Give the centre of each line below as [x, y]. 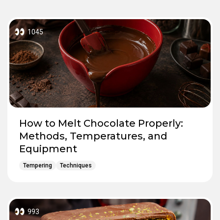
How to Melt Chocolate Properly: [101, 123]
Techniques [76, 165]
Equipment [48, 149]
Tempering [38, 165]
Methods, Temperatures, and [93, 136]
